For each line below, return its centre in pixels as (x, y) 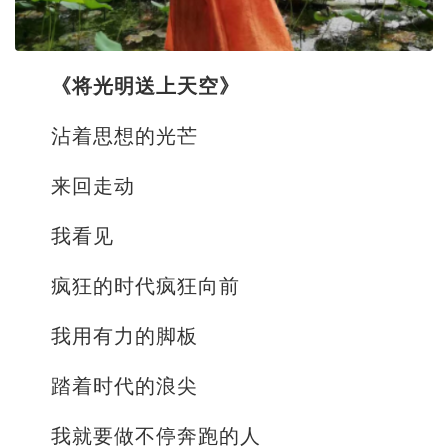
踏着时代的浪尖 (124, 386)
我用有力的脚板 (124, 336)
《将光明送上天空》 (145, 86)
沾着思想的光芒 (124, 136)
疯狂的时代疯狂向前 (145, 286)
